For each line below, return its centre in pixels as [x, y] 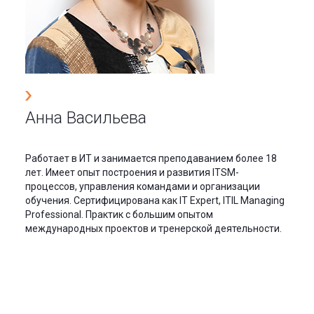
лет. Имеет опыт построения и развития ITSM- [132, 172]
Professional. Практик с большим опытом [119, 214]
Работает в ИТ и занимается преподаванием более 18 [151, 158]
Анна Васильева [86, 117]
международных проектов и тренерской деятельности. [153, 228]
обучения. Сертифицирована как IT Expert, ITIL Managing [155, 200]
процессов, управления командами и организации [143, 186]
